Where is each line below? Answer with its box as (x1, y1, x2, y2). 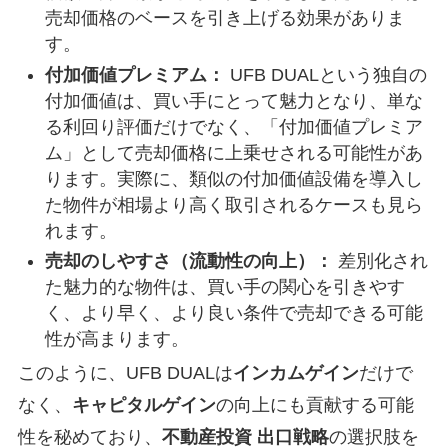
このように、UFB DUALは (17, 362, 233, 383)
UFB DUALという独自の (224, 64, 427, 85)
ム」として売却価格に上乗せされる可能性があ (44, 142, 423, 163)
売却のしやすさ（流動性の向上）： (44, 251, 333, 272)
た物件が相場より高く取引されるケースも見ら (44, 194, 423, 215)
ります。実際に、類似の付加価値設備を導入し (44, 168, 423, 189)
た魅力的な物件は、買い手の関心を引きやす (44, 277, 405, 298)
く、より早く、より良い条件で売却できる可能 (44, 303, 423, 324)
